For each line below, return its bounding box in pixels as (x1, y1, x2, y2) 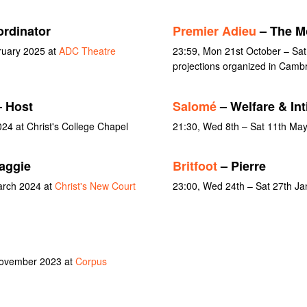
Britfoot (172, 157, 217, 175)
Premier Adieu (172, 22, 256, 40)
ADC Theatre (58, 44, 116, 58)
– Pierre (217, 157, 266, 175)
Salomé (172, 97, 217, 115)
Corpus (75, 254, 107, 268)
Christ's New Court (54, 179, 136, 193)
